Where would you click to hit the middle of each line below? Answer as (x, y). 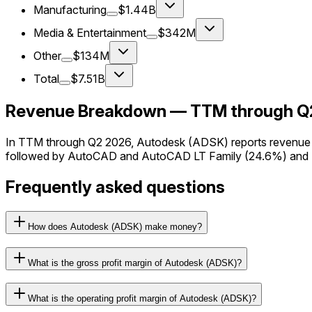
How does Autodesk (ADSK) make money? (115, 226)
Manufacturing (70, 10)
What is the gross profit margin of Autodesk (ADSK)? (135, 263)
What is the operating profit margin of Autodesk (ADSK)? (142, 299)
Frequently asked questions (115, 187)
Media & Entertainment (90, 33)
